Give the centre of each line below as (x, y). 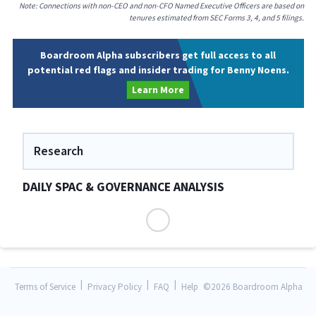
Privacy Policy (115, 287)
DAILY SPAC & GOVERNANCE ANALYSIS (123, 187)
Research (58, 151)
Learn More (158, 90)
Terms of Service (45, 287)
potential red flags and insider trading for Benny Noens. (158, 70)
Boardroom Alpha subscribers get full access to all (158, 55)
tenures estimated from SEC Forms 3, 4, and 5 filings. (216, 18)
